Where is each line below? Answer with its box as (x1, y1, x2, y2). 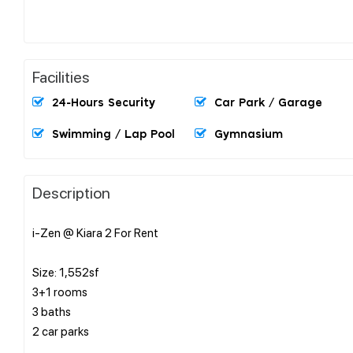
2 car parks (32, 322, 96, 339)
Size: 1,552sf (32, 263, 99, 280)
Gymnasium (214, 128, 283, 140)
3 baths (32, 303, 71, 319)
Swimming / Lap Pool (52, 128, 175, 140)
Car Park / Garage (214, 97, 322, 109)
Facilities (32, 65, 90, 87)
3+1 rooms (32, 283, 87, 299)
